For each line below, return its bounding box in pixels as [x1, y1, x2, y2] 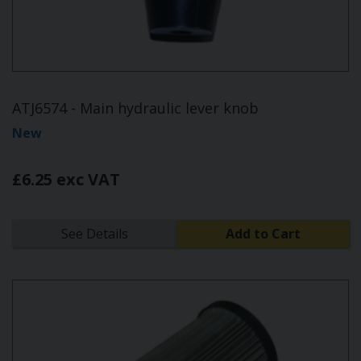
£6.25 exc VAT [12, 168, 120, 191]
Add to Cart [225, 225, 301, 243]
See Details [60, 225, 128, 243]
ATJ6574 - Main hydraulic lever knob [12, 98, 259, 118]
